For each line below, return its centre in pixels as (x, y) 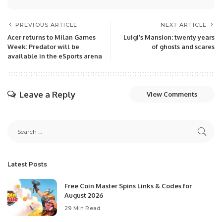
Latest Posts (27, 164)
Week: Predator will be (43, 47)
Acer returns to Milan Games (52, 37)
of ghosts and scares (183, 47)
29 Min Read (83, 208)
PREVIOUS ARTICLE (47, 25)
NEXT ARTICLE (183, 25)
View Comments (172, 94)
